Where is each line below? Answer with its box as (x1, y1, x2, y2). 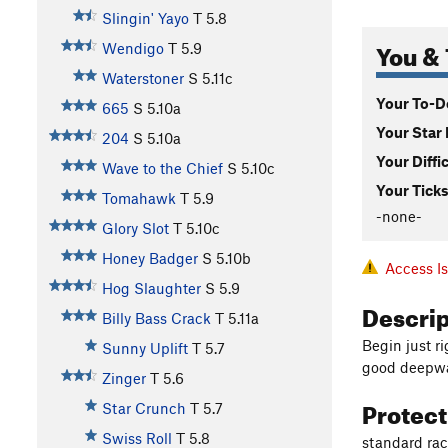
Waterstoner (101, 69, 184, 88)
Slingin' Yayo (101, 9, 189, 28)
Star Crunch (101, 399, 186, 418)
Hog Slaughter (101, 279, 201, 298)
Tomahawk (101, 189, 176, 208)
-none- (376, 206, 422, 225)
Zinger (101, 369, 146, 388)
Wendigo (101, 39, 164, 58)
